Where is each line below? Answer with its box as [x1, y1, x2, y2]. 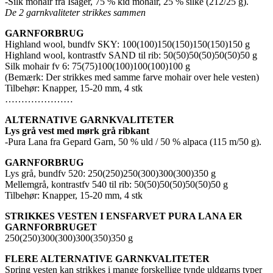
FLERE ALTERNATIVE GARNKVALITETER [5, 253, 210, 264]
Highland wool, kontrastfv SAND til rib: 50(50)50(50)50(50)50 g [5, 49, 257, 60]
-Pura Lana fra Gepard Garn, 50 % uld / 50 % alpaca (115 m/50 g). [5, 136, 261, 147]
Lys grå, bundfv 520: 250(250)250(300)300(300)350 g [5, 168, 216, 179]
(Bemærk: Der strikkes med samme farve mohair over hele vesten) [5, 71, 259, 82]
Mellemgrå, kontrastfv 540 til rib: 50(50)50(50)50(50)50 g [5, 179, 228, 190]
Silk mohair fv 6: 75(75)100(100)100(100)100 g [5, 60, 190, 71]
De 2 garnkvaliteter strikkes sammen [5, 7, 146, 18]
